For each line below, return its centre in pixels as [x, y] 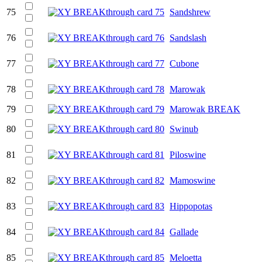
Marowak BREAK [205, 109]
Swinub [184, 129]
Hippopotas [191, 206]
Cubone [184, 63]
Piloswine [188, 154]
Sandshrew [190, 12]
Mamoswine [192, 180]
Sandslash [188, 37]
